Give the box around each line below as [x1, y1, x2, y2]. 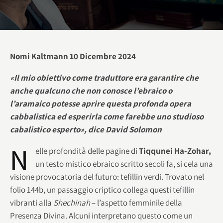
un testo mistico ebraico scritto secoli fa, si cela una [35, 158, 213, 169]
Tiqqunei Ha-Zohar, [139, 145, 211, 156]
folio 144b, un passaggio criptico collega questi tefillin [10, 184, 195, 195]
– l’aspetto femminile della [90, 197, 182, 208]
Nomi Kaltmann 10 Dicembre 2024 [10, 50, 136, 62]
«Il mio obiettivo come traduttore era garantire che [10, 72, 199, 83]
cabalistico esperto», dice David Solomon [10, 123, 162, 135]
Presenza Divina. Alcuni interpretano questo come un [10, 210, 193, 221]
